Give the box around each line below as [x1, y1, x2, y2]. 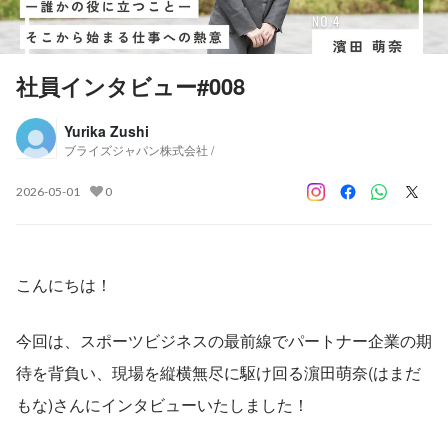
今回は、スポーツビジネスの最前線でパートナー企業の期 [16, 328, 432, 352]
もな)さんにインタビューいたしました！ [16, 392, 309, 416]
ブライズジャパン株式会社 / [64, 140, 214, 158]
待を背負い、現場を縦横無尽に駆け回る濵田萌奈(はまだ [16, 360, 421, 384]
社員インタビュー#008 [16, 69, 245, 102]
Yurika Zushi [64, 120, 149, 141]
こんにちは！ [16, 272, 112, 296]
